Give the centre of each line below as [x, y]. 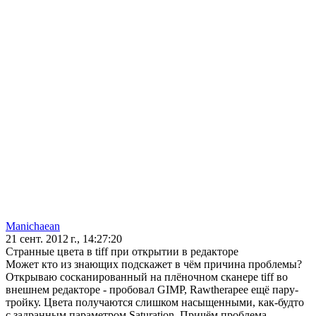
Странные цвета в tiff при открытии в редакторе [122, 252]
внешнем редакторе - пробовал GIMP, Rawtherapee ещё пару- [152, 290]
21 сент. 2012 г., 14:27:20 [64, 239]
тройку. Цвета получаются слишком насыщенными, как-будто [155, 303]
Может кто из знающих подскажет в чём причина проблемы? [154, 265]
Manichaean [33, 226]
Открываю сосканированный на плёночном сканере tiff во [147, 277]
